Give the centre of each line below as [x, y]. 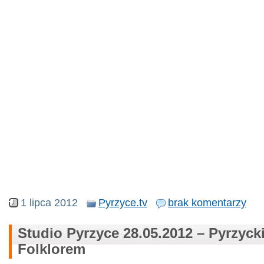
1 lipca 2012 [49, 202]
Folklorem [52, 249]
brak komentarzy [207, 202]
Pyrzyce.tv [123, 202]
